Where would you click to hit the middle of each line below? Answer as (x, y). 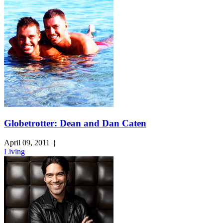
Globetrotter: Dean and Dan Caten (75, 123)
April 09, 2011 (28, 143)
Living (14, 152)
